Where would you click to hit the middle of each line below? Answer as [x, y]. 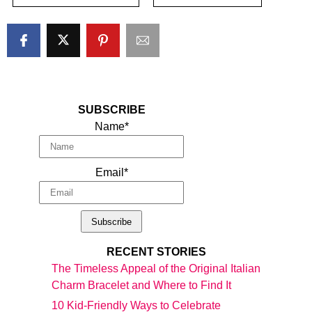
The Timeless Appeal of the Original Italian [156, 269]
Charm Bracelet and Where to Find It [141, 286]
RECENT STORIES [156, 252]
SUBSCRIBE [111, 110]
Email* [111, 173]
